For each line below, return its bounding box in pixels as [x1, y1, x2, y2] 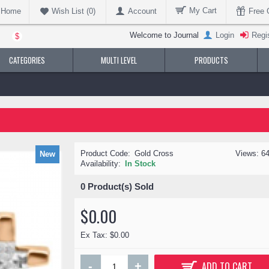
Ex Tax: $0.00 [80, 231, 129, 240]
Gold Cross [134, 149, 174, 158]
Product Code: [80, 149, 130, 158]
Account [128, 6, 157, 16]
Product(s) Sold [85, 181, 154, 192]
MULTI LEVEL [101, 54, 137, 66]
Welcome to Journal [130, 30, 199, 40]
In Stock [125, 159, 156, 168]
